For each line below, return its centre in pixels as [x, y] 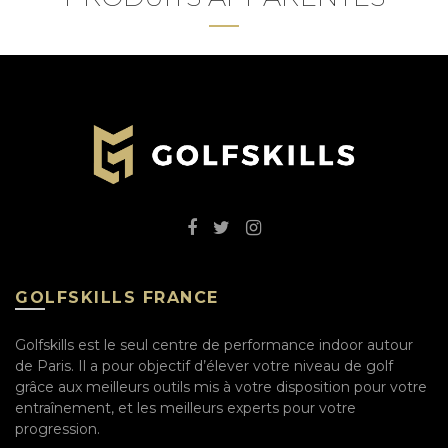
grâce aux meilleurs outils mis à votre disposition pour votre [221, 386]
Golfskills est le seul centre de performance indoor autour [214, 344]
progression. [57, 428]
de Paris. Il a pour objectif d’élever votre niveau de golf [204, 365]
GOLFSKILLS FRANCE [117, 297]
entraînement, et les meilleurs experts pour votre [185, 407]
